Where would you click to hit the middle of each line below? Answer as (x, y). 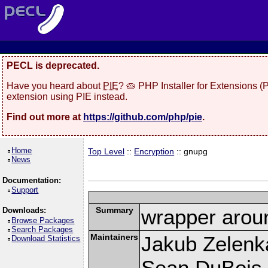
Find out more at (45, 117)
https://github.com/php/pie (143, 117)
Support (25, 190)
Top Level (106, 151)
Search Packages (42, 229)
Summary (114, 210)
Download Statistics (46, 238)
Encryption (154, 151)
